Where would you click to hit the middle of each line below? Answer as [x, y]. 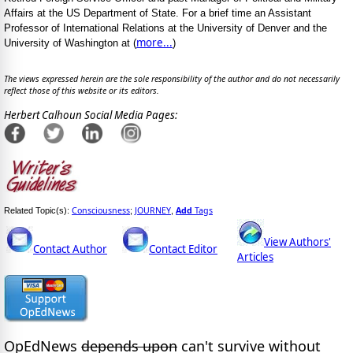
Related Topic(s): [38, 211]
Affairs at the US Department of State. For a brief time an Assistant [158, 13]
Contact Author [70, 249]
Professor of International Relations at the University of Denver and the [165, 28]
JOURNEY [153, 211]
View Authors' [297, 242]
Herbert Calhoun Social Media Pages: [91, 115]
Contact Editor [183, 249]
